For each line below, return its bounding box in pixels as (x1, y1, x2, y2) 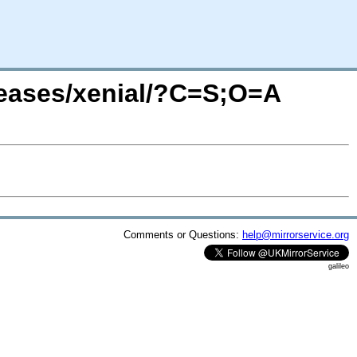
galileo (328, 261, 349, 270)
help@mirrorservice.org (242, 228, 349, 241)
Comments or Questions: (124, 228, 242, 241)
